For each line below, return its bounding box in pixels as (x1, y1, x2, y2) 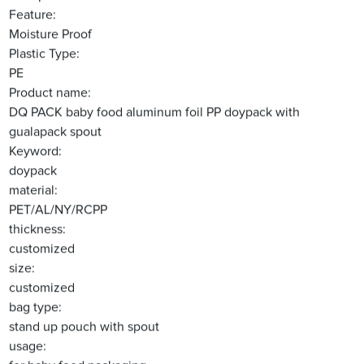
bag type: (9, 301, 63, 314)
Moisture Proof (9, 28, 93, 41)
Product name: (9, 86, 92, 100)
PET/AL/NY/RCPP (9, 203, 108, 217)
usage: (9, 340, 47, 353)
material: (9, 184, 58, 197)
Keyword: (9, 145, 63, 158)
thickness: (9, 223, 67, 236)
